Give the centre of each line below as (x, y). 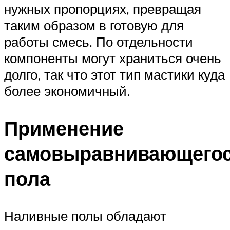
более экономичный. (67, 91)
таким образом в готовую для (94, 25)
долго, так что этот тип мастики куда (114, 75)
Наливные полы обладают (85, 216)
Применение (64, 128)
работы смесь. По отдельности (99, 42)
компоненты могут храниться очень (113, 58)
